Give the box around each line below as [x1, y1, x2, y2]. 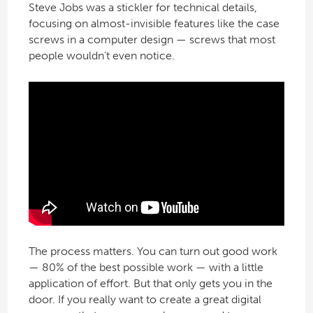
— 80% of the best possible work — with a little [28, 261, 263, 275]
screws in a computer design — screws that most [28, 32, 275, 46]
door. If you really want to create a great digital [28, 293, 261, 307]
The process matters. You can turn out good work [28, 245, 277, 259]
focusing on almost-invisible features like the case [28, 16, 279, 30]
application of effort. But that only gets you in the [28, 277, 272, 291]
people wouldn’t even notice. [28, 48, 175, 62]
